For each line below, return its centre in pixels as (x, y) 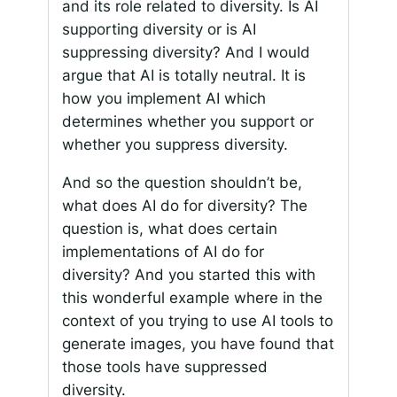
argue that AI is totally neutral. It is (183, 75)
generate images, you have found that (198, 343)
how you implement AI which (163, 98)
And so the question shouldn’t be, (182, 182)
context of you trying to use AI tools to (197, 320)
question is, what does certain (169, 228)
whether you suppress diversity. (175, 144)
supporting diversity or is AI (159, 29)
